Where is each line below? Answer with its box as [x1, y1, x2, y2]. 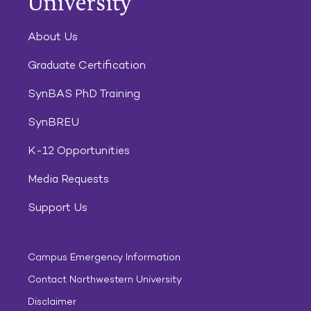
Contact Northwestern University [28, 274, 182, 285]
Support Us [28, 201, 87, 214]
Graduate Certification [28, 58, 146, 72]
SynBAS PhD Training [28, 87, 140, 100]
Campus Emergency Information [28, 251, 180, 263]
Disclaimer [28, 296, 76, 308]
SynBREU [28, 115, 79, 128]
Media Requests [28, 172, 109, 185]
